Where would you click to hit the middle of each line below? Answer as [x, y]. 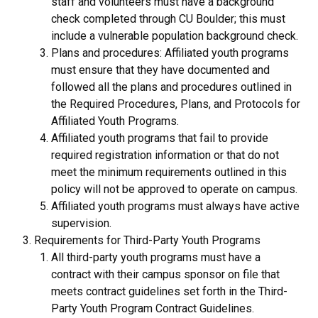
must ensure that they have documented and [160, 70]
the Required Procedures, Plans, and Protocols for [176, 104]
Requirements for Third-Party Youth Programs [147, 240]
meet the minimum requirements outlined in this [169, 172]
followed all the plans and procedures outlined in [171, 87]
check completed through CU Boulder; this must [168, 18]
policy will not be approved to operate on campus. [174, 189]
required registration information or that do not [165, 155]
